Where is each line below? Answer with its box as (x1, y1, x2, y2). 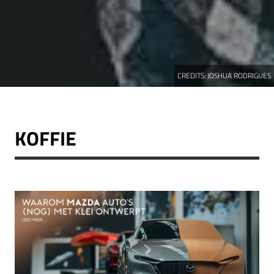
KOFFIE (15, 123, 76, 153)
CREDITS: (177, 69, 207, 81)
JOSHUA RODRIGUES (207, 69, 271, 81)
